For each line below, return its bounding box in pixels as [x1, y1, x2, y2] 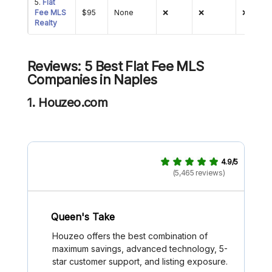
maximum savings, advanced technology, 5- [52, 243, 228, 254]
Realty [35, 18, 57, 28]
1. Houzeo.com [27, 95, 108, 110]
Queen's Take [51, 210, 115, 223]
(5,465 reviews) [172, 168, 225, 178]
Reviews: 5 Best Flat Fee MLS [27, 58, 204, 75]
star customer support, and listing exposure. [52, 256, 228, 267]
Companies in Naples [27, 72, 157, 88]
